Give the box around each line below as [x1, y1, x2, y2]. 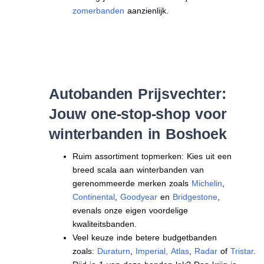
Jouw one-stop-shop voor [49, 105, 227, 122]
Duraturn [97, 246, 131, 256]
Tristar [230, 246, 254, 256]
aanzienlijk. [124, 5, 169, 15]
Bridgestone [173, 192, 218, 202]
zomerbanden [72, 5, 125, 15]
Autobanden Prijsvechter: [49, 85, 226, 102]
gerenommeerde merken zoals [72, 178, 192, 188]
